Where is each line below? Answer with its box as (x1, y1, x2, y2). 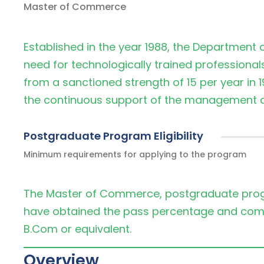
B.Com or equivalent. (24, 222, 131, 236)
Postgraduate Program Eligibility (24, 128, 203, 143)
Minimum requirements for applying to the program (24, 148, 246, 160)
